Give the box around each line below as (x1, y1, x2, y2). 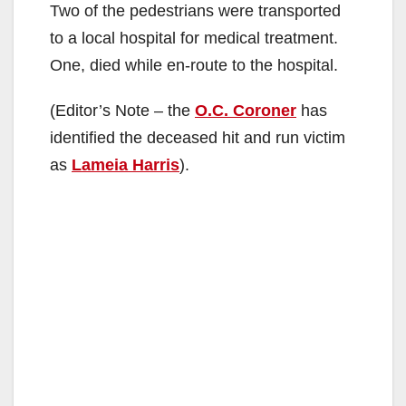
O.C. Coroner (195, 101, 296, 121)
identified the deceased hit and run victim (50, 129, 345, 148)
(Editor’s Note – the (50, 101, 195, 121)
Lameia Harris (72, 156, 179, 175)
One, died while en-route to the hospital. (50, 56, 338, 75)
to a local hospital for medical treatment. (50, 29, 338, 48)
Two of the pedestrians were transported (50, 2, 341, 21)
